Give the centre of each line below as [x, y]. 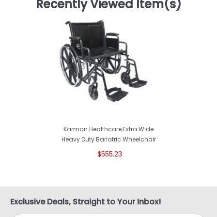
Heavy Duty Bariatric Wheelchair [108, 139]
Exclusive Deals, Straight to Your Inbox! [85, 202]
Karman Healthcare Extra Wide [108, 129]
